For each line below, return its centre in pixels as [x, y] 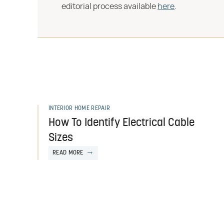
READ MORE [68, 153]
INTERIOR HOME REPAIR [79, 108]
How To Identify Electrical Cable [121, 123]
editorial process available [109, 6]
